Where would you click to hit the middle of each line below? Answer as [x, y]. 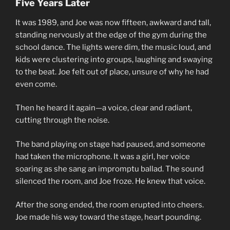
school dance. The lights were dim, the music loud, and [113, 47]
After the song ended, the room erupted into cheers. [110, 205]
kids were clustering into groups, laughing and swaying [114, 59]
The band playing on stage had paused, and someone [110, 144]
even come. [36, 84]
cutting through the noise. [62, 120]
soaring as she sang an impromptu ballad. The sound [110, 169]
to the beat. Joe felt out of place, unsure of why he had [112, 72]
